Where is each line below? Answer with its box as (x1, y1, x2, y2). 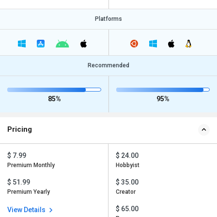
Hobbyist (116, 162, 139, 169)
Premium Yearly (7, 188, 50, 196)
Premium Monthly (7, 162, 55, 169)
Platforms (95, 15, 122, 22)
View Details (7, 206, 47, 214)
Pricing (7, 125, 32, 134)
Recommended (88, 62, 129, 69)
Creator (116, 188, 136, 196)
